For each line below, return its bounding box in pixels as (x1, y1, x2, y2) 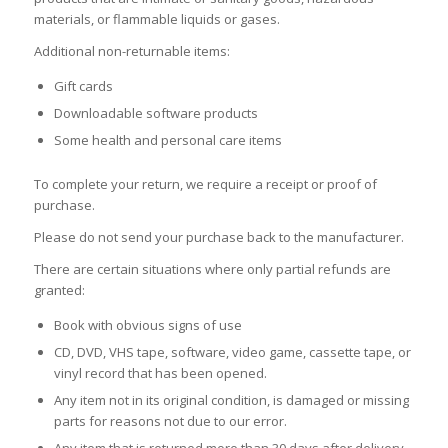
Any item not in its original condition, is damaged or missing (53, 391, 409, 410)
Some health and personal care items (53, 131, 282, 150)
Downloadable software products (53, 104, 258, 123)
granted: (33, 281, 85, 300)
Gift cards (53, 77, 113, 96)
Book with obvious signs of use (53, 316, 242, 335)
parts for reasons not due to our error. (53, 412, 287, 431)
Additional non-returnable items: (33, 42, 230, 61)
